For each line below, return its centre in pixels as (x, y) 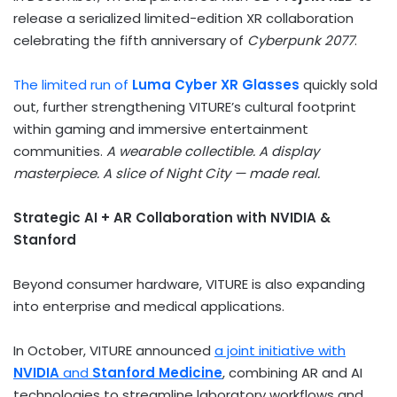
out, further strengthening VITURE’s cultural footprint (185, 106)
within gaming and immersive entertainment (161, 128)
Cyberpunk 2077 (301, 40)
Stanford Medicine (157, 372)
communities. (60, 151)
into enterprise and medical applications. (149, 306)
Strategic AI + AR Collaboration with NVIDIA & (172, 217)
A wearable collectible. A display (213, 151)
